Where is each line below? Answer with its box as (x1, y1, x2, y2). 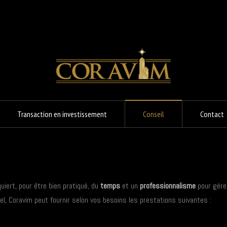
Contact (200, 109, 224, 119)
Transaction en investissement (17, 109, 107, 119)
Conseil (143, 109, 164, 119)
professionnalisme (140, 180, 196, 191)
